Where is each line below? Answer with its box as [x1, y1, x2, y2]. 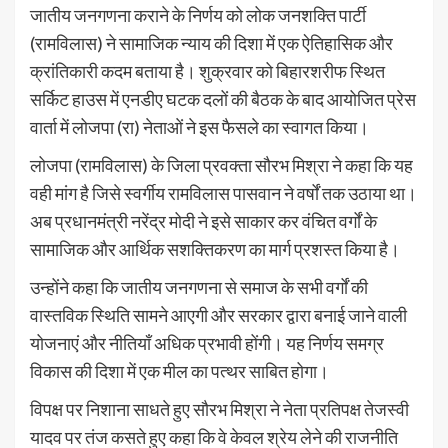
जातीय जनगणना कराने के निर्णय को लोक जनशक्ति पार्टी [30, 3, 366, 26]
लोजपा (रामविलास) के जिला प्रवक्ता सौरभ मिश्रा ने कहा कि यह [30, 153, 413, 176]
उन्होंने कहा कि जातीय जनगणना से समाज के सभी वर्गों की [30, 275, 368, 298]
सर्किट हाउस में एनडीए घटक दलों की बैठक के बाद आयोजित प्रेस [30, 87, 416, 110]
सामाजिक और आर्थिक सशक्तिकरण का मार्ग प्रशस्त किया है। [30, 237, 400, 260]
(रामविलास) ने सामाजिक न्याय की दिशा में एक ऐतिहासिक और [30, 31, 393, 54]
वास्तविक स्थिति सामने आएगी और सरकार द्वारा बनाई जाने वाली [30, 303, 407, 326]
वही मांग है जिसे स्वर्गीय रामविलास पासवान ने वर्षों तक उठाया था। [30, 181, 417, 204]
